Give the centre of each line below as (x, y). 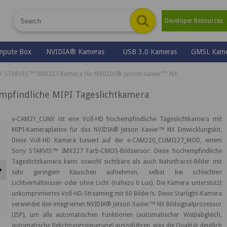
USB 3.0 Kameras (150, 52)
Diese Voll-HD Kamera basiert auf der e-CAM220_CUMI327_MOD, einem (117, 141)
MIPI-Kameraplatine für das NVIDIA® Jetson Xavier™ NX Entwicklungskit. (117, 130)
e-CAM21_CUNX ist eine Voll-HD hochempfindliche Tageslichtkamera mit (117, 119)
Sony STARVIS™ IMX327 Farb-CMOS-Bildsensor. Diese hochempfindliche (117, 151)
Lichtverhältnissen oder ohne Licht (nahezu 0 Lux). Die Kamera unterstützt (117, 183)
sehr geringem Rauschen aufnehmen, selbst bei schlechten (117, 173)
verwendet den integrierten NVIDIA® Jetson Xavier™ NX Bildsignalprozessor (117, 204)
